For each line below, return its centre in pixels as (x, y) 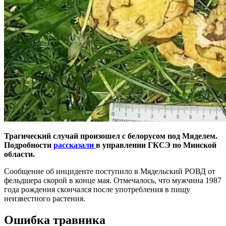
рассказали (75, 145)
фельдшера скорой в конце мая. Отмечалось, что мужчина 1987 (113, 180)
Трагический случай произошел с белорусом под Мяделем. (111, 136)
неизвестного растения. (45, 198)
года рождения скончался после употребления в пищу (97, 189)
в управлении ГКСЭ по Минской (156, 145)
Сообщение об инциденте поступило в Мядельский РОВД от (110, 171)
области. (19, 154)
